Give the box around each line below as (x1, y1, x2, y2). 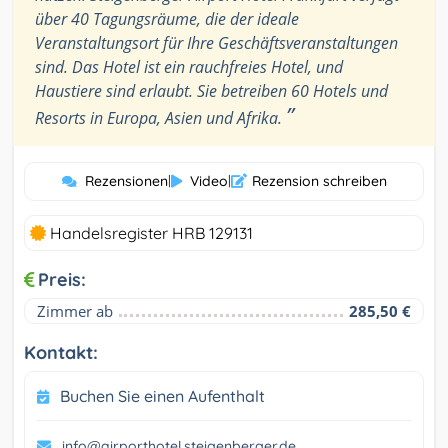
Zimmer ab (37, 301, 113, 322)
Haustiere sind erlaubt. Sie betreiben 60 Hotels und (35, 80, 388, 103)
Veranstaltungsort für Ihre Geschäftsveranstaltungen (35, 32, 398, 55)
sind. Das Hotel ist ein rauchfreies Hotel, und (35, 56, 343, 79)
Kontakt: (24, 341, 98, 365)
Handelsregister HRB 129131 (46, 223, 253, 244)
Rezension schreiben (251, 172, 387, 191)
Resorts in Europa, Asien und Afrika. (35, 107, 286, 130)
